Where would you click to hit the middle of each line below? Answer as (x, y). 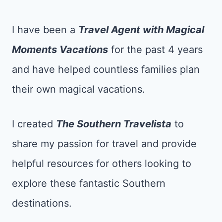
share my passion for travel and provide (104, 143)
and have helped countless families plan (106, 69)
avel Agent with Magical (146, 29)
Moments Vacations (60, 49)
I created (34, 124)
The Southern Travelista (114, 124)
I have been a (45, 29)
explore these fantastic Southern (89, 183)
